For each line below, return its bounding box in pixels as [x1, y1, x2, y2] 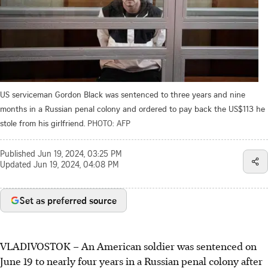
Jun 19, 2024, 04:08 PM [33, 161, 119, 170]
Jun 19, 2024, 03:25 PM [38, 150, 122, 159]
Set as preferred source [20, 193, 117, 207]
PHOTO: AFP [87, 117, 130, 129]
